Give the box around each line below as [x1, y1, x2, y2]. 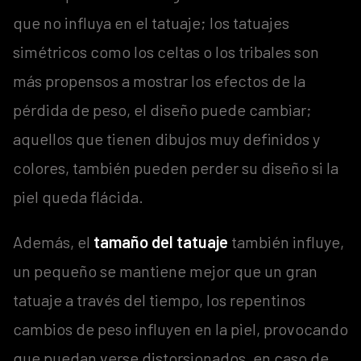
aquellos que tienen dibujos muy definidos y [13, 128, 320, 148]
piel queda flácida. [13, 186, 143, 206]
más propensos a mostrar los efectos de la [13, 70, 305, 90]
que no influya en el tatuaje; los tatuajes [13, 12, 289, 32]
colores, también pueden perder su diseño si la [13, 157, 338, 177]
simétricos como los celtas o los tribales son [13, 41, 319, 61]
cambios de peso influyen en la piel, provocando [13, 318, 348, 338]
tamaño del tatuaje [93, 231, 228, 251]
